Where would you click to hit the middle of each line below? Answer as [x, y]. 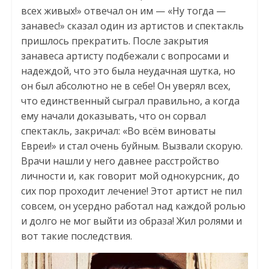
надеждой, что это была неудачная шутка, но [128, 71]
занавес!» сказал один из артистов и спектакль [132, 26]
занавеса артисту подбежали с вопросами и [125, 56]
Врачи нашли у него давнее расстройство [120, 161]
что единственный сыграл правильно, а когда [130, 101]
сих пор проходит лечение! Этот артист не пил [131, 191]
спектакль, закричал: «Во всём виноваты [118, 131]
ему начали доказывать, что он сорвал [113, 116]
